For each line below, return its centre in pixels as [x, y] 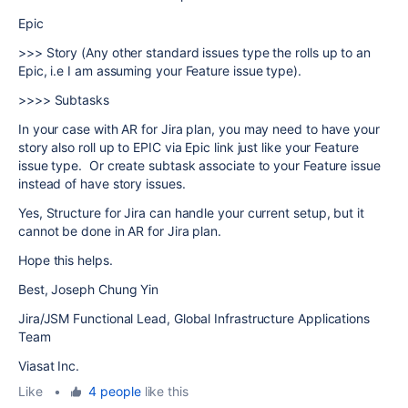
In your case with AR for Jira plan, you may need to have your [199, 129]
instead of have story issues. [102, 184]
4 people [115, 391]
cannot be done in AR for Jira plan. [120, 231]
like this [164, 391]
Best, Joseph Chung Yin [89, 289]
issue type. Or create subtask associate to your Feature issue [199, 165]
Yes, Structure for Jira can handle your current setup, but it [191, 213]
